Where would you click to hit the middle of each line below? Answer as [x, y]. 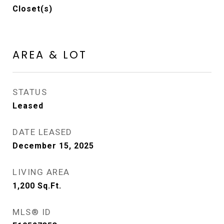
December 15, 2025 [53, 146]
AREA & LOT [50, 55]
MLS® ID [32, 212]
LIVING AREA [41, 172]
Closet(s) [32, 9]
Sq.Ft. [49, 186]
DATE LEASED [42, 132]
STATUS [30, 92]
